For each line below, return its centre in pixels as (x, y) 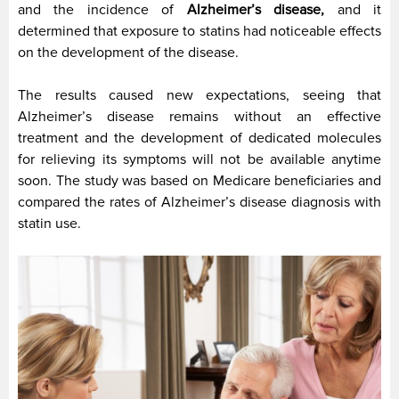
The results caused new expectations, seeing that (199, 95)
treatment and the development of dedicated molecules (199, 138)
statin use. (49, 223)
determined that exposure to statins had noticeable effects (199, 31)
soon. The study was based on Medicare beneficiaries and (199, 180)
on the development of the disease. (128, 52)
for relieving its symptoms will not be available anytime (199, 159)
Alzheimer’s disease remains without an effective (199, 116)
